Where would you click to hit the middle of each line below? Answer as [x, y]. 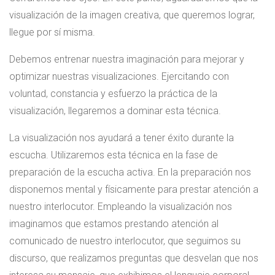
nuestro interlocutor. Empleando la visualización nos [121, 207]
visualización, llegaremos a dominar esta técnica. [115, 111]
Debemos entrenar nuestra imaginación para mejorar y [127, 60]
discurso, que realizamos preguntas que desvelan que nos [134, 258]
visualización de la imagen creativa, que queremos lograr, [132, 15]
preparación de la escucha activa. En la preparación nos [130, 172]
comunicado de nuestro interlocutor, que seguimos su [125, 241]
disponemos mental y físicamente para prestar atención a [134, 190]
